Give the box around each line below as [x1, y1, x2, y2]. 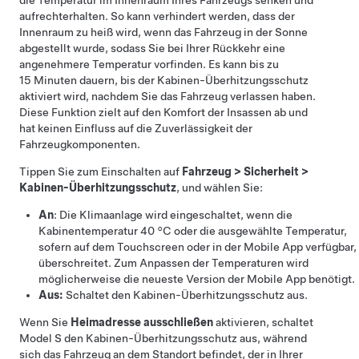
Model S [19, 332, 62, 345]
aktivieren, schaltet [213, 316, 313, 329]
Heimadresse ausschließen [71, 316, 213, 329]
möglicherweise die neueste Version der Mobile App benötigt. [38, 272, 355, 285]
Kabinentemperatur [38, 224, 140, 237]
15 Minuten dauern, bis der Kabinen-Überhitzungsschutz [19, 74, 309, 87]
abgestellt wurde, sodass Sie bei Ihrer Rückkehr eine [19, 42, 285, 54]
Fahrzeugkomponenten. [19, 138, 140, 151]
